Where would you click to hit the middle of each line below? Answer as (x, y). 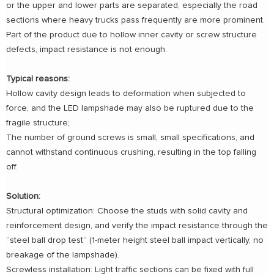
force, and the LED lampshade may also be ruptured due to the (130, 109)
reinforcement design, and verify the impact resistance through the (137, 226)
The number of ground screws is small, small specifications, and (130, 138)
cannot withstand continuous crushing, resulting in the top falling (131, 153)
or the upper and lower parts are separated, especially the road (132, 6)
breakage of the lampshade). (63, 255)
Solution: (23, 197)
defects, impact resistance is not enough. (87, 50)
